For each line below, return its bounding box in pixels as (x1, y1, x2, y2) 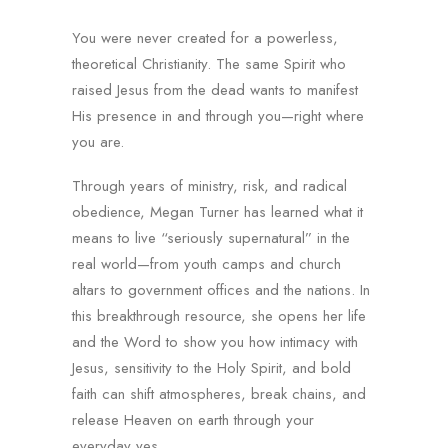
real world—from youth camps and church (72, 253, 341, 275)
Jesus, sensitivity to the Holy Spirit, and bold (72, 357, 351, 379)
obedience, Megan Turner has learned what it (72, 201, 363, 223)
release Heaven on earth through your (72, 409, 314, 431)
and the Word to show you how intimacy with (72, 331, 358, 353)
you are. (72, 131, 124, 153)
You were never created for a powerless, (72, 27, 338, 49)
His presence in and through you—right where (72, 105, 364, 127)
